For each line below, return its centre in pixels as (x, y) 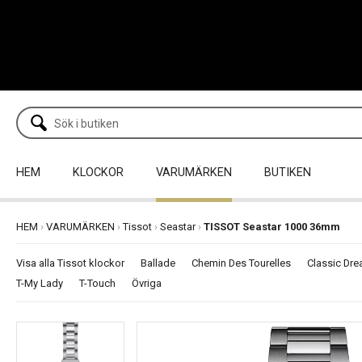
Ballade (158, 263)
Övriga (147, 283)
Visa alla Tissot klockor (70, 263)
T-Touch (97, 283)
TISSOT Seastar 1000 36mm (272, 226)
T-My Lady (40, 283)
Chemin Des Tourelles (241, 263)
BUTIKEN (288, 172)
